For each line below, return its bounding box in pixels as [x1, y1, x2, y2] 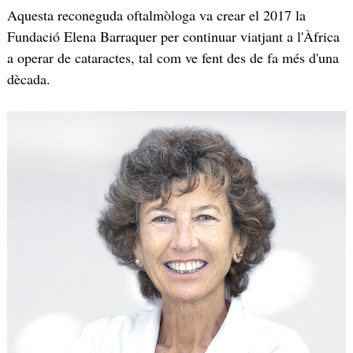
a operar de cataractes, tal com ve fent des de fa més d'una [6, 48, 339, 68]
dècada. [6, 69, 50, 89]
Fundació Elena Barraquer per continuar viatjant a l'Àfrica [6, 27, 340, 46]
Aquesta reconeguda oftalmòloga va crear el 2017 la [6, 6, 306, 25]
